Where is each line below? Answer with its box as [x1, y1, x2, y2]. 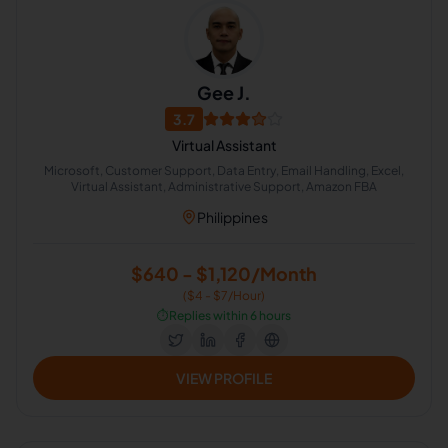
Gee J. [197, 81, 251, 104]
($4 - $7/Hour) [183, 288, 265, 303]
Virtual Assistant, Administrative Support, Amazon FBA [71, 179, 377, 194]
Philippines [196, 208, 268, 226]
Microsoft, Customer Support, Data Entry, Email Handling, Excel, [44, 163, 404, 178]
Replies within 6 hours [169, 308, 291, 323]
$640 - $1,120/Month [131, 262, 317, 285]
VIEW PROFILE [176, 369, 272, 387]
